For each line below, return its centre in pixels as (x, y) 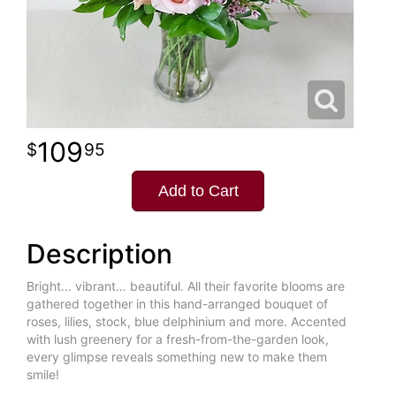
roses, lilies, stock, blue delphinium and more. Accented (187, 322)
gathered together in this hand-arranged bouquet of (177, 304)
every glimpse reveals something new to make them (177, 357)
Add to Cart (198, 191)
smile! (43, 375)
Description (99, 254)
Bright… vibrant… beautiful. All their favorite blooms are (186, 286)
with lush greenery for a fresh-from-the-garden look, (178, 339)
